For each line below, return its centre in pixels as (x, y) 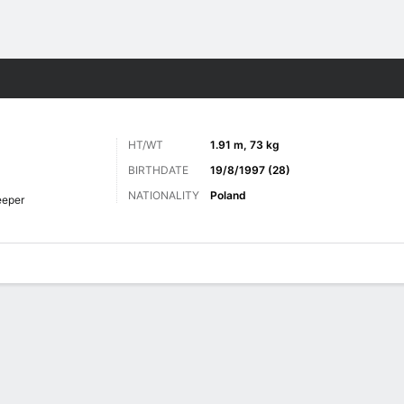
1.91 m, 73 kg (245, 145)
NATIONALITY (164, 195)
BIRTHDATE (158, 170)
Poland (228, 195)
